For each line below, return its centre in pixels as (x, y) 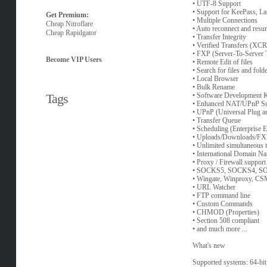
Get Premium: (67, 15)
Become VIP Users (74, 60)
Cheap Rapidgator (71, 33)
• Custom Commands (222, 204)
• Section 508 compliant (226, 221)
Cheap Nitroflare (69, 24)
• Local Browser (215, 79)
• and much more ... (220, 229)
